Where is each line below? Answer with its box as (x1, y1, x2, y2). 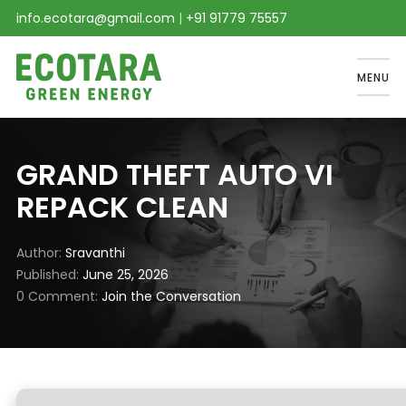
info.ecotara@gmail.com (15, 9, 175, 27)
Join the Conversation (101, 287, 241, 305)
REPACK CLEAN (15, 187, 228, 227)
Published (15, 266, 76, 284)
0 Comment (15, 287, 95, 305)
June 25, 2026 (78, 266, 169, 284)
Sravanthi (64, 244, 125, 262)
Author (15, 244, 59, 262)
